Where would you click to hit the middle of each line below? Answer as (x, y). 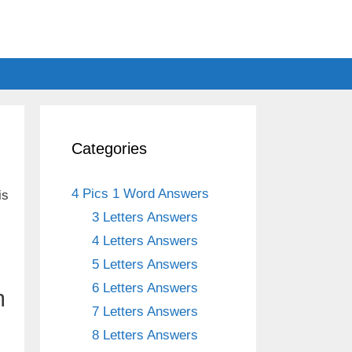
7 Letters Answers (145, 312)
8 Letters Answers (145, 335)
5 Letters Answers (145, 264)
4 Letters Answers (145, 241)
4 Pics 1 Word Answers (140, 194)
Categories (109, 148)
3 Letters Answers (145, 217)
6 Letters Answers (145, 288)
